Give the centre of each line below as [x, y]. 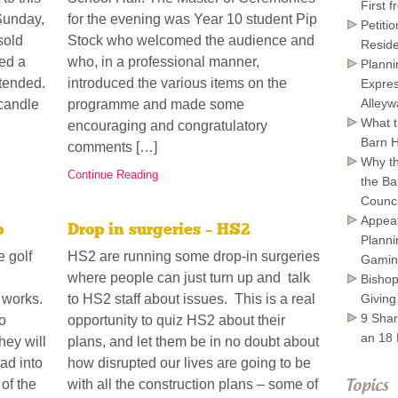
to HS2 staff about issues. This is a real [191, 299]
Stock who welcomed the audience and [191, 41]
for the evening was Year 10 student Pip [192, 20]
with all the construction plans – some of [192, 385]
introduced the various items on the [177, 84]
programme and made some [155, 105]
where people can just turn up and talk [188, 278]
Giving [378, 298]
